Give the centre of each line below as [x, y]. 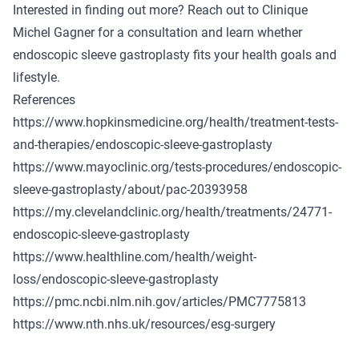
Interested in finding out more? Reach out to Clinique [160, 10]
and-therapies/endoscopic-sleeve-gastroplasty [143, 144]
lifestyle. [36, 77]
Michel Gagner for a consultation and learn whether [157, 32]
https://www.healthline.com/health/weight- [135, 256]
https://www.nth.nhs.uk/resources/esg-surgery [144, 324]
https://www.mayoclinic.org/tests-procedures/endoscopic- [177, 167]
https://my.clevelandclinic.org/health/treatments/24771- [172, 212]
